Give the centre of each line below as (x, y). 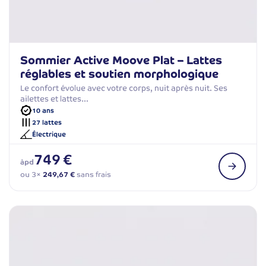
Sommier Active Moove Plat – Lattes (121, 61)
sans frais (93, 175)
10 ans (43, 110)
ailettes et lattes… (54, 99)
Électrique (49, 134)
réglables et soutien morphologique (119, 74)
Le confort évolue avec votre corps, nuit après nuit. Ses (124, 88)
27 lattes (47, 122)
